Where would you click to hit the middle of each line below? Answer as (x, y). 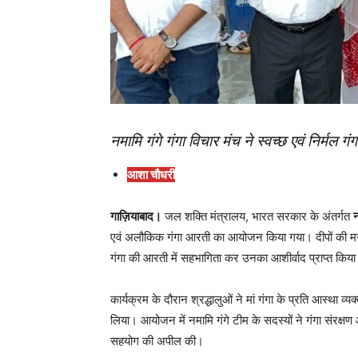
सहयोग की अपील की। (157, 341)
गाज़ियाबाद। (136, 217)
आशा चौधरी (151, 175)
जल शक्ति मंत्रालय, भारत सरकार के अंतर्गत (257, 217)
